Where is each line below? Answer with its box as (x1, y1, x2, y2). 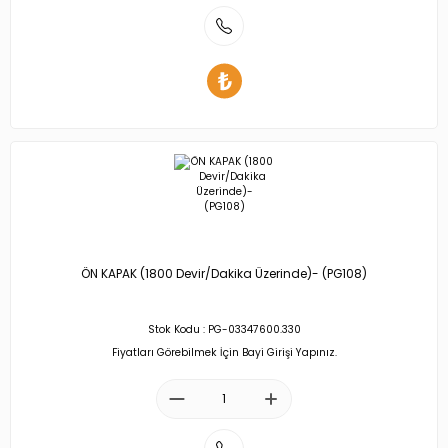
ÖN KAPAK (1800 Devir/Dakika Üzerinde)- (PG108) (81, 266, 367, 283)
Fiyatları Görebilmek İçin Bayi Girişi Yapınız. (111, 344, 337, 360)
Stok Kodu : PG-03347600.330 (147, 322, 301, 338)
